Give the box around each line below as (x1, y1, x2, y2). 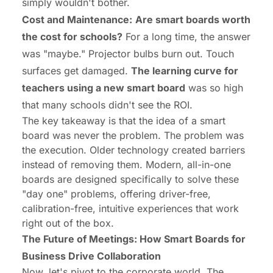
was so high (185, 82, 243, 94)
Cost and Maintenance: (22, 13, 132, 26)
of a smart (175, 115, 225, 127)
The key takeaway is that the (22, 115, 156, 127)
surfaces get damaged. (22, 65, 131, 77)
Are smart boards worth (135, 13, 250, 26)
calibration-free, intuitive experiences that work (22, 202, 239, 215)
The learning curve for (131, 65, 238, 77)
